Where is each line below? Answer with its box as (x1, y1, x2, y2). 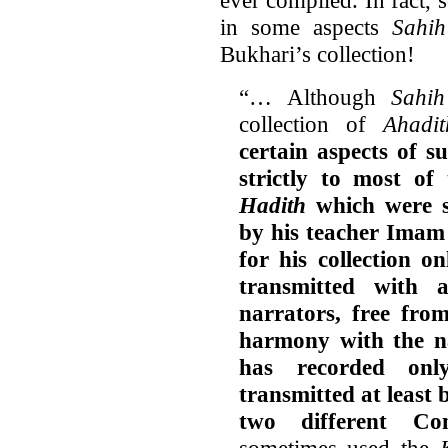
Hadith (238, 191, 306, 218)
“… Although (238, 83, 392, 110)
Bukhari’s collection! (220, 40, 415, 67)
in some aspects (220, 13, 393, 40)
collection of (238, 110, 383, 137)
